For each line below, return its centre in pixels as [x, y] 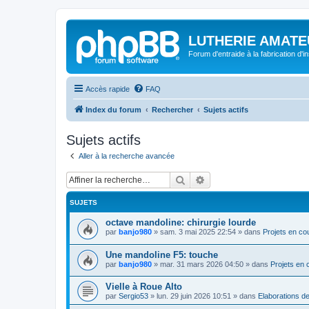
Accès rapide [108, 89]
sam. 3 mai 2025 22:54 [198, 232]
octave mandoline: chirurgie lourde [181, 222]
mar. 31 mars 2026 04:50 [202, 264]
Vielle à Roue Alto [144, 287]
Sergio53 [133, 296]
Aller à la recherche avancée [127, 156]
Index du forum [113, 109]
